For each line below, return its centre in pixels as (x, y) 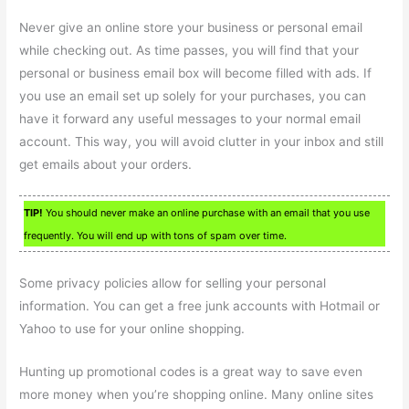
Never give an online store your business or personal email (191, 27)
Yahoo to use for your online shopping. (132, 329)
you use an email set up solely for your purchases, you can (193, 95)
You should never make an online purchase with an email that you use (207, 213)
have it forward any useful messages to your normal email (190, 118)
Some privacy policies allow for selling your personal (173, 283)
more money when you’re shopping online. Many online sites (197, 395)
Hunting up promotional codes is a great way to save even (191, 372)
